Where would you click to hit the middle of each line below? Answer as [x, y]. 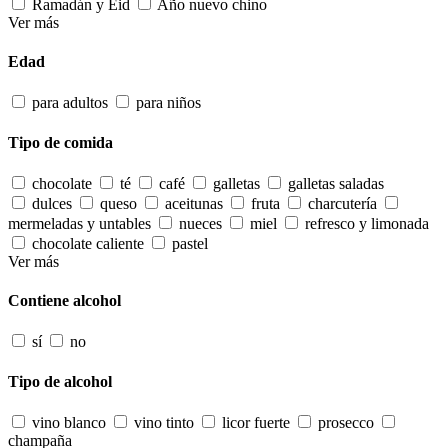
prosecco [346, 422]
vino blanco [69, 422]
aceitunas [194, 203]
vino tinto [164, 422]
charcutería [342, 203]
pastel [190, 243]
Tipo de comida [60, 142]
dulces [52, 203]
